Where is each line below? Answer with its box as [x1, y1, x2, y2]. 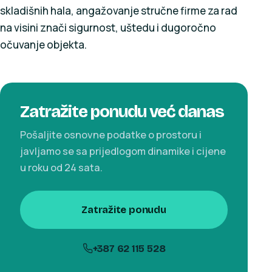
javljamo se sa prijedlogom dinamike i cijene [19, 144, 226, 158]
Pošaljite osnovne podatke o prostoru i [19, 127, 202, 141]
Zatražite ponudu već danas [19, 100, 224, 122]
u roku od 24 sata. [19, 160, 103, 174]
